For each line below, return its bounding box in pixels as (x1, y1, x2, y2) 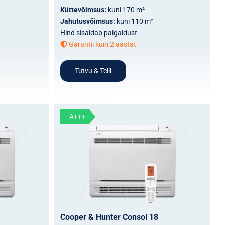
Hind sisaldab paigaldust (60, 28, 137, 37)
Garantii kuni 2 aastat (67, 40, 136, 48)
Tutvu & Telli (74, 66, 111, 75)
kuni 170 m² (107, 5, 145, 14)
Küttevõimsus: (60, 5, 108, 14)
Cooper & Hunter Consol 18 (60, 212, 158, 222)
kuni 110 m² (116, 17, 153, 25)
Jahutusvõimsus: (60, 17, 117, 25)
